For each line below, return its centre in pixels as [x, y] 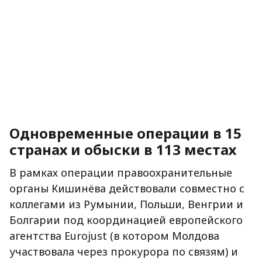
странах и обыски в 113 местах [123, 150]
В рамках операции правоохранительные [121, 173]
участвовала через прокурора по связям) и [124, 252]
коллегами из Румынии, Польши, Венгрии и [126, 204]
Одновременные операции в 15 [125, 133]
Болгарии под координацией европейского [126, 220]
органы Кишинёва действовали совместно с [127, 189]
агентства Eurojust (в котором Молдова [114, 236]
